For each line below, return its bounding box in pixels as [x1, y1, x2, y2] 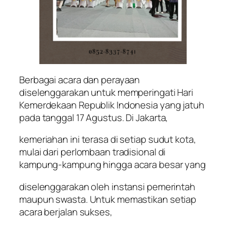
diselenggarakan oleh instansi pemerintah [19, 180, 195, 193]
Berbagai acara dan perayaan [19, 73, 140, 86]
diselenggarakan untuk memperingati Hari [19, 85, 194, 99]
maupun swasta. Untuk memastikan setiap [19, 192, 197, 206]
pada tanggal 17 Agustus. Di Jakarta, [19, 110, 168, 124]
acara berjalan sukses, [19, 205, 112, 218]
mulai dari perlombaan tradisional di [19, 145, 166, 159]
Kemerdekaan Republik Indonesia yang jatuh [19, 98, 204, 111]
